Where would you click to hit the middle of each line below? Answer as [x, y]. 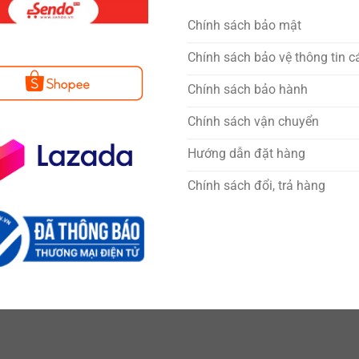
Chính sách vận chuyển [253, 121]
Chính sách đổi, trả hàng [256, 185]
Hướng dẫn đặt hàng [246, 153]
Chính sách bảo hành [247, 89]
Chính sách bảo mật [244, 25]
